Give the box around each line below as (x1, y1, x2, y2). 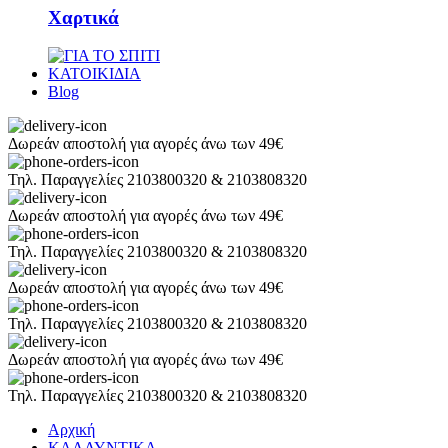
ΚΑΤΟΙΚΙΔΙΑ (48, 65, 141, 83)
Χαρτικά (48, 6, 119, 28)
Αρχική (48, 421, 95, 439)
